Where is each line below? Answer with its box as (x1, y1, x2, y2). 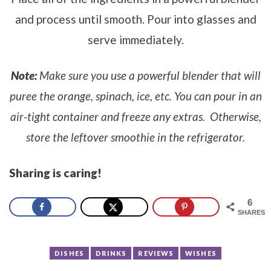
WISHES (185, 249, 217, 258)
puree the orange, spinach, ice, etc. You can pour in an (9, 89, 262, 103)
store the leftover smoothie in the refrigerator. (26, 130, 245, 145)
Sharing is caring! (9, 166, 102, 180)
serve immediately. (87, 33, 184, 47)
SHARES (238, 209, 265, 217)
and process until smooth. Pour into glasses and (15, 12, 256, 27)
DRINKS (95, 249, 127, 258)
